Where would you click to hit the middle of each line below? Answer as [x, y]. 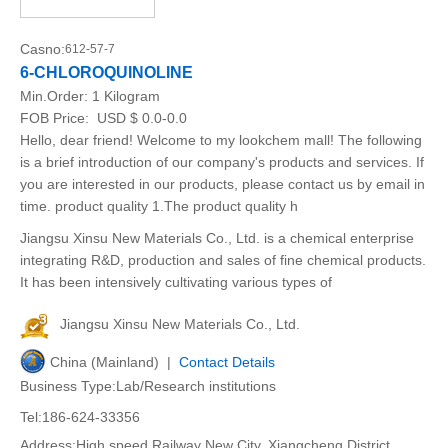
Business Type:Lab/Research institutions [148, 386]
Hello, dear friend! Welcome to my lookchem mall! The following [221, 140]
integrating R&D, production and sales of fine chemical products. [223, 260]
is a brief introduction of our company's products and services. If [222, 162]
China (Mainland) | [114, 362]
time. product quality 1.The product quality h [159, 206]
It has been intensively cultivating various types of [176, 282]
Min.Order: [56, 96]
